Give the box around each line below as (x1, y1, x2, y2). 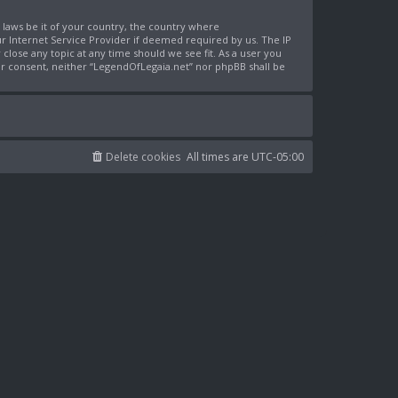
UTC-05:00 (251, 149, 304, 165)
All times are (187, 149, 251, 165)
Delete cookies (106, 149, 180, 165)
